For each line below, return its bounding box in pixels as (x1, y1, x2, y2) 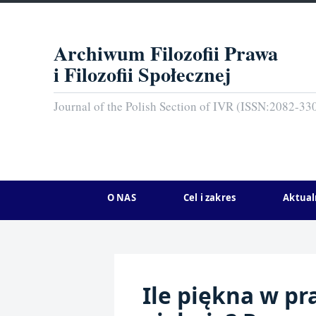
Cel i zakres (183, 191, 236, 204)
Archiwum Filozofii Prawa (54, 37, 278, 68)
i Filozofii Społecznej (54, 59, 231, 89)
